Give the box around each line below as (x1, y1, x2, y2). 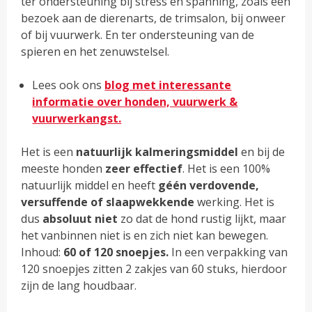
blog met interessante (104, 77, 232, 93)
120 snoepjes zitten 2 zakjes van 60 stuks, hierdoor (21, 261, 288, 277)
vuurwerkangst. (32, 111, 122, 127)
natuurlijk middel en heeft (21, 178, 159, 194)
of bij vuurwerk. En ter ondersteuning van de (21, 27, 255, 43)
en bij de (238, 144, 286, 160)
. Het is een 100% (182, 161, 271, 177)
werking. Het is (194, 194, 275, 210)
